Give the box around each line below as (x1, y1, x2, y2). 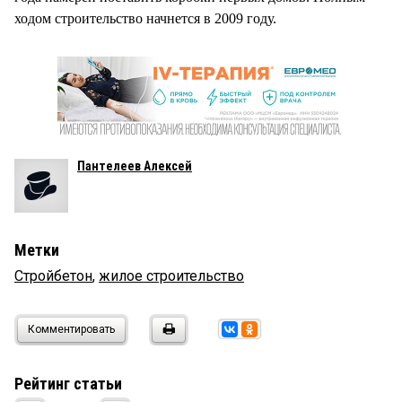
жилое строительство (99, 267, 244, 284)
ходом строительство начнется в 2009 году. (14, 10, 276, 26)
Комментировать (28, 322, 115, 336)
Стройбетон (14, 267, 92, 284)
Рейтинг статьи (14, 373, 122, 393)
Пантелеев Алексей (77, 158, 192, 173)
